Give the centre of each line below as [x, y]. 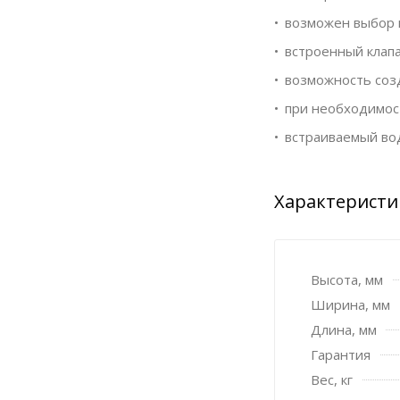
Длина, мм [344, 329]
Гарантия [341, 354]
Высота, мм [347, 279]
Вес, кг [332, 379]
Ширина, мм [350, 304]
